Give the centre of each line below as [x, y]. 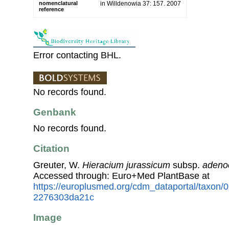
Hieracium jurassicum [126, 165]
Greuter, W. [58, 165]
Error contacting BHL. [77, 55]
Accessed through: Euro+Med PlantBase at [121, 176]
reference [51, 9]
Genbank [55, 112]
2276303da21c [64, 197]
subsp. [186, 165]
